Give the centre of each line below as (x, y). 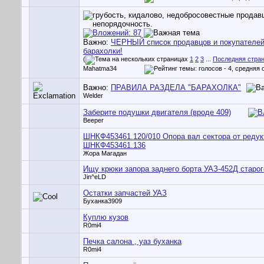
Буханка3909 (103, 201)
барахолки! (103, 51)
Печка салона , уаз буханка (132, 241)
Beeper (93, 120)
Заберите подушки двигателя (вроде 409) (157, 112)
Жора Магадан (105, 153)
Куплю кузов (106, 217)
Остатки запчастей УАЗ (125, 193)
